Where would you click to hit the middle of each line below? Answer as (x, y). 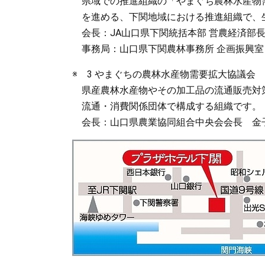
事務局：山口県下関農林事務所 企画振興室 (168, 49)
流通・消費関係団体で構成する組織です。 (167, 106)
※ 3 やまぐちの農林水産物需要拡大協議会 (164, 74)
